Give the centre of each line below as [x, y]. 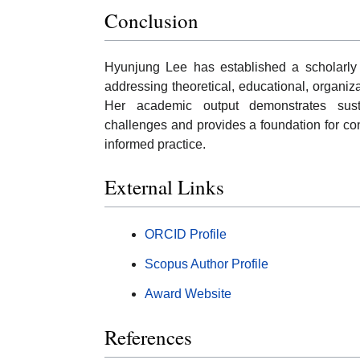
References [148, 337]
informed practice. [155, 144]
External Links [164, 187]
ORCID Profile [186, 235]
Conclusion [151, 20]
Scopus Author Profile [207, 264]
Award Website [188, 294]
